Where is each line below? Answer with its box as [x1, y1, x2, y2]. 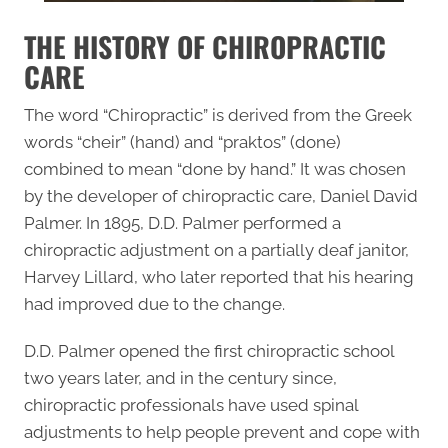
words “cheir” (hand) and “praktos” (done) [24, 131, 341, 152]
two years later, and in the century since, [24, 367, 337, 388]
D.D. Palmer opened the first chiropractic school [24, 340, 394, 361]
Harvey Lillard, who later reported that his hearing [24, 266, 414, 287]
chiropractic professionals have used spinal [24, 394, 358, 415]
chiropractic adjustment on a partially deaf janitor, [24, 239, 409, 260]
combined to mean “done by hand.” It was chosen [24, 158, 406, 179]
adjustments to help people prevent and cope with [24, 421, 420, 442]
